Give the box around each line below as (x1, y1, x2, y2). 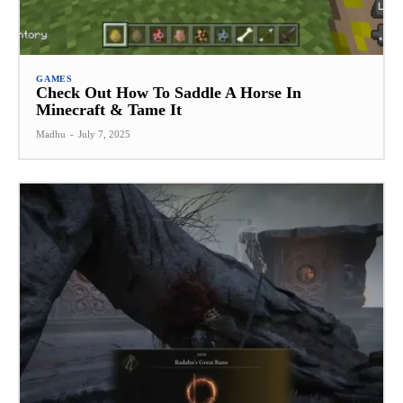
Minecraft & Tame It (36, 101, 182, 120)
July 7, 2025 (78, 129, 130, 140)
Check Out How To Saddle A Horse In (36, 84, 301, 103)
